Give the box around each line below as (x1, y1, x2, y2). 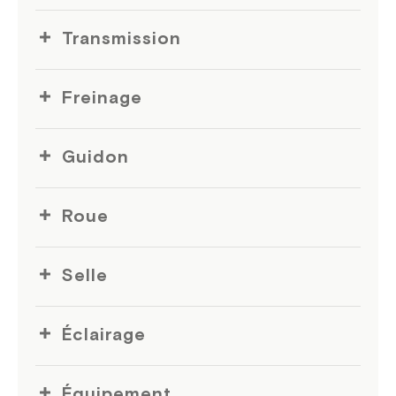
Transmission (62, 31, 181, 48)
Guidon (62, 149, 129, 166)
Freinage (62, 90, 142, 107)
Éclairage (62, 327, 146, 344)
